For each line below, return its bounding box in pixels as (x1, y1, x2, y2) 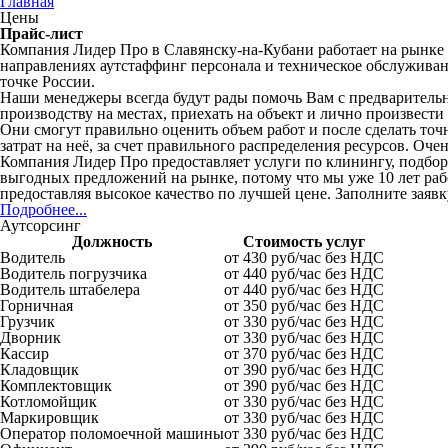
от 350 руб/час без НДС (224, 296, 384, 314)
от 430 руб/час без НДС (224, 248, 384, 266)
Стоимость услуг (243, 232, 365, 250)
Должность (72, 232, 152, 250)
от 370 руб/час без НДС (224, 344, 384, 362)
